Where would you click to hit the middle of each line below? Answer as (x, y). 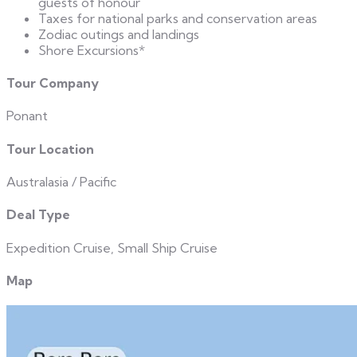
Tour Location (50, 149)
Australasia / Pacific (61, 182)
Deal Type (38, 215)
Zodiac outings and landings (119, 34)
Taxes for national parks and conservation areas (178, 18)
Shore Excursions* (92, 50)
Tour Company (53, 83)
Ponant (27, 116)
